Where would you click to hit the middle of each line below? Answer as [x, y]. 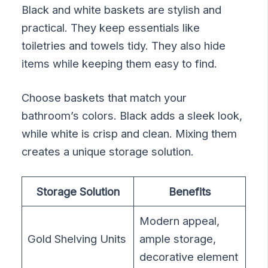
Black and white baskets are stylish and [122, 9]
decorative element [189, 257]
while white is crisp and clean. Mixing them [130, 133]
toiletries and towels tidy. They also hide [124, 45]
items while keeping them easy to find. [120, 63]
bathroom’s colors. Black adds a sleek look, [132, 115]
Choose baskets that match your [104, 97]
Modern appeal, [180, 221]
